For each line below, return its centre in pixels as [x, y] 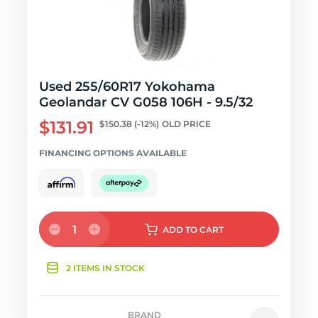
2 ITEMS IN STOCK [105, 268]
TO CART [204, 230]
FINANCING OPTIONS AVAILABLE [113, 153]
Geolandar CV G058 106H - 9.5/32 [146, 102]
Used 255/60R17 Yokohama [127, 87]
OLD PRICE [186, 124]
